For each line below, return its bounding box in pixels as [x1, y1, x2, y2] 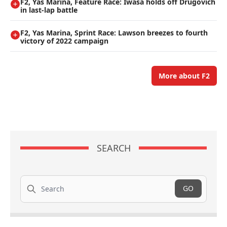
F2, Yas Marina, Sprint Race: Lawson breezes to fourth [20, 28, 208, 38]
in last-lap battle [20, 5, 78, 15]
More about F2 [159, 71, 210, 81]
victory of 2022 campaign [20, 36, 108, 46]
